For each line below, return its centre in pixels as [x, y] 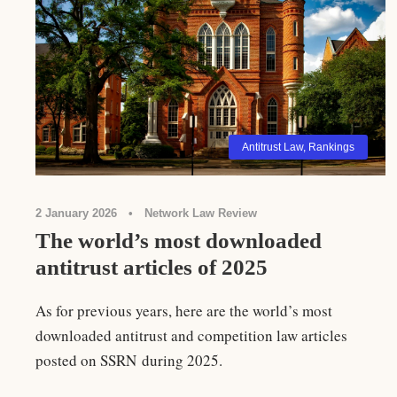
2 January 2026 [76, 213]
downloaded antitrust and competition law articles [191, 335]
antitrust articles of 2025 [152, 267]
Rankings [331, 147]
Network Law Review [201, 213]
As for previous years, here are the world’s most [184, 310]
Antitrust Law [272, 147]
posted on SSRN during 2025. [129, 360]
